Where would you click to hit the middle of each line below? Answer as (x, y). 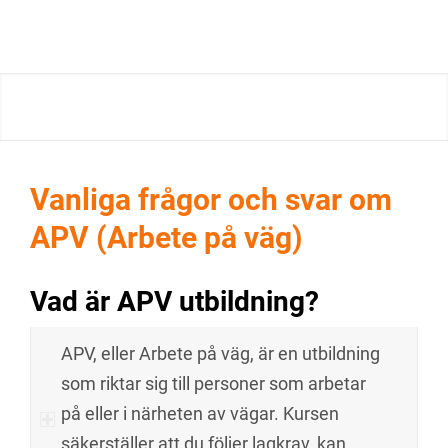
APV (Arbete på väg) (166, 238)
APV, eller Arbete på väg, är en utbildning (220, 354)
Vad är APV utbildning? (174, 302)
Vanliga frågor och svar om (211, 200)
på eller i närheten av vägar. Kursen (200, 414)
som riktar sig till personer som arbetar (213, 384)
